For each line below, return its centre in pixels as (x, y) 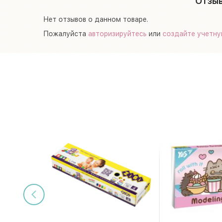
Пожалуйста (66, 33)
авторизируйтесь (117, 33)
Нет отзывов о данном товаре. (96, 19)
